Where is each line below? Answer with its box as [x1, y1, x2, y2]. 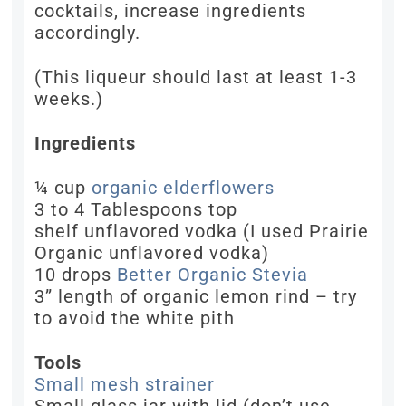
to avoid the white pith [34, 307, 236, 329]
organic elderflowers [92, 177, 275, 198]
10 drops [34, 264, 118, 285]
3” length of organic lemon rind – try [34, 285, 358, 307]
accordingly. [34, 22, 141, 43]
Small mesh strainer [34, 373, 216, 395]
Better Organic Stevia [117, 264, 309, 285]
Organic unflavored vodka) [34, 242, 270, 264]
